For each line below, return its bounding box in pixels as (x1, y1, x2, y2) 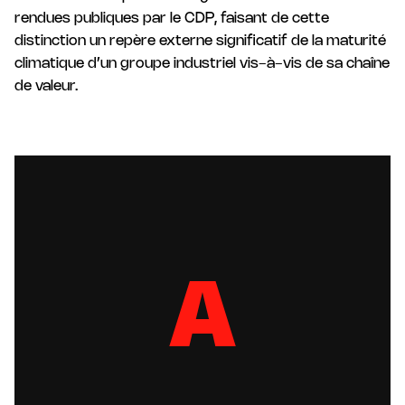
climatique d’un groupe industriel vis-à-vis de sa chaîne (14, 56, 390, 71)
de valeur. (14, 79, 78, 93)
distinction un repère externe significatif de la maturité (14, 33, 386, 48)
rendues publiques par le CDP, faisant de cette (14, 11, 329, 25)
